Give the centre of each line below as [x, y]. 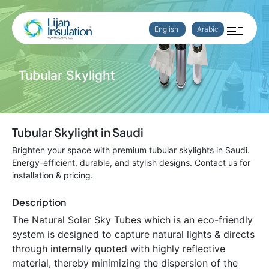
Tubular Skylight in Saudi [78, 132]
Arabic [208, 29]
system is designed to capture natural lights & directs [133, 234]
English [167, 29]
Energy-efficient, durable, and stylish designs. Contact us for [131, 162]
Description [39, 202]
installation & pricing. [53, 175]
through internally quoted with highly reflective [119, 249]
